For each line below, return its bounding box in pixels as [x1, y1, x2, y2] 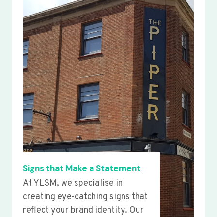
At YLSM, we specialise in [23, 178, 123, 189]
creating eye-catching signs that [23, 191, 148, 203]
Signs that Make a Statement [23, 163, 140, 174]
